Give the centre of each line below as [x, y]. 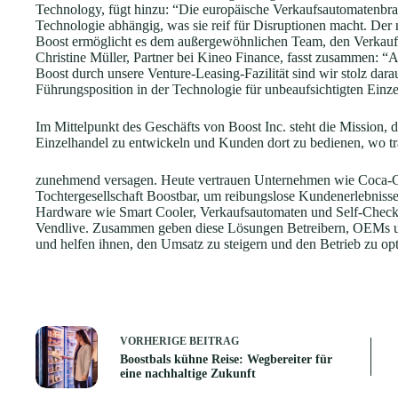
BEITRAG [214, 341]
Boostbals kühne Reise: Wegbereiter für [226, 359]
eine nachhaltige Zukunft [188, 374]
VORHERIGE [155, 341]
